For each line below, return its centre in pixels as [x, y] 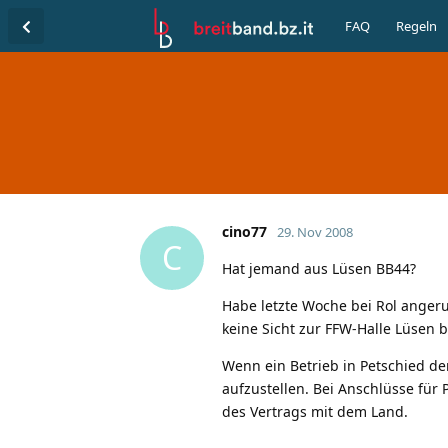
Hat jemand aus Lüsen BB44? [319, 268]
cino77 [244, 231]
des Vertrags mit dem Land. [315, 411]
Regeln [416, 26]
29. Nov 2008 [315, 231]
